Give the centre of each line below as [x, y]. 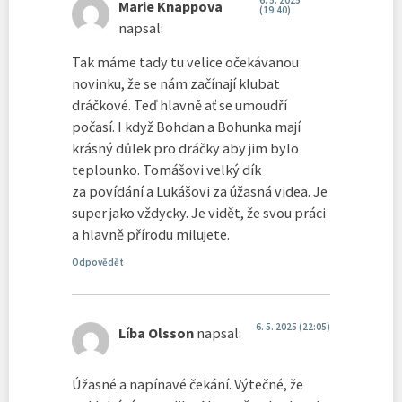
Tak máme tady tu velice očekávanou [185, 62]
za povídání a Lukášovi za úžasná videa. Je [200, 192]
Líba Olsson [156, 333]
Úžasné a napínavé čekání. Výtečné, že [188, 384]
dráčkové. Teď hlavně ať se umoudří [179, 105]
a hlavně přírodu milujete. [151, 235]
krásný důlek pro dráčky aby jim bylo [185, 149]
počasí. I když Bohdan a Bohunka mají [186, 127]
